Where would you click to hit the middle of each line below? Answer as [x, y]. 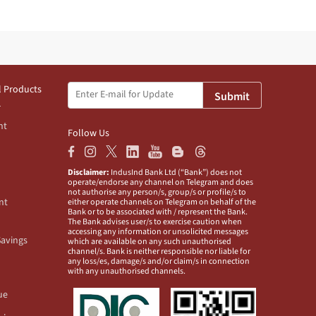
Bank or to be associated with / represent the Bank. [158, 212]
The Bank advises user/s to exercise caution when [155, 221]
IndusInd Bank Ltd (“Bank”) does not [176, 172]
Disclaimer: [89, 172]
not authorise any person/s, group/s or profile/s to [157, 192]
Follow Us [89, 133]
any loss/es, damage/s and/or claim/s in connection [159, 261]
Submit [232, 96]
